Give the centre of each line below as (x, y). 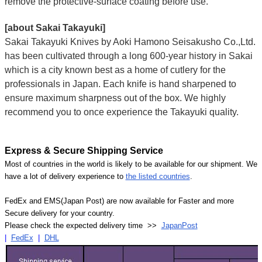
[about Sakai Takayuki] (55, 28)
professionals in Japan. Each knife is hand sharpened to (120, 84)
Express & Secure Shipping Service (84, 151)
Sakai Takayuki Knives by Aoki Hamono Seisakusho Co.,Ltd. (130, 42)
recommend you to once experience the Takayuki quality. (123, 112)
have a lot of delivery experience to (65, 177)
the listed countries (158, 177)
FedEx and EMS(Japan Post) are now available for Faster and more (119, 201)
